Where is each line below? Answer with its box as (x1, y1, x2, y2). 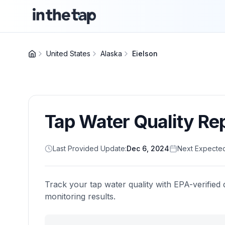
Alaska (100, 49, 122, 58)
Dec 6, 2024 (127, 144, 169, 153)
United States (46, 49, 90, 58)
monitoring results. (45, 191, 116, 201)
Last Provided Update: (53, 144, 127, 153)
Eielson (132, 49, 158, 58)
